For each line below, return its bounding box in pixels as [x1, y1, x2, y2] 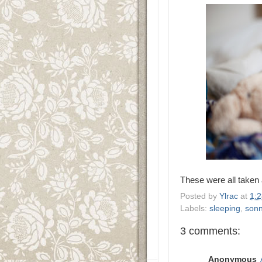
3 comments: [180, 225, 240, 237]
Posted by [180, 191, 219, 201]
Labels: [180, 204, 209, 213]
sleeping [209, 204, 240, 213]
